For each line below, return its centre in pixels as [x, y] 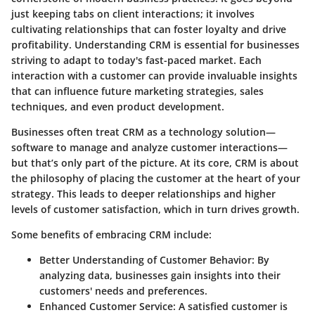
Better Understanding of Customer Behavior [146, 260]
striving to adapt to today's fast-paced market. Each [136, 60]
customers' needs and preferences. [123, 291]
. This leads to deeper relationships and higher [163, 194]
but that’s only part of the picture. [96, 163]
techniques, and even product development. [118, 107]
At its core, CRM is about [239, 163]
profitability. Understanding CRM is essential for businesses [155, 45]
